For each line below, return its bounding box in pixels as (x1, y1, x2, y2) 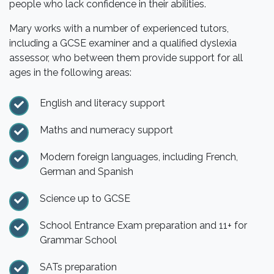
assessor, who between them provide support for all (9, 51, 243, 64)
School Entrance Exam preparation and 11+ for (40, 219, 247, 231)
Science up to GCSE (40, 192, 130, 204)
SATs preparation (40, 261, 117, 273)
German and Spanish (40, 165, 133, 177)
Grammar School (40, 234, 117, 246)
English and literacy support (40, 97, 165, 109)
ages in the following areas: (9, 66, 131, 78)
